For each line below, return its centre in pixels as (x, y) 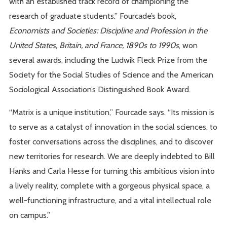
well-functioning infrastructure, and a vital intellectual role (110, 200)
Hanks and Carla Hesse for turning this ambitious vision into (112, 171)
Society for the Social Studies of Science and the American (111, 75)
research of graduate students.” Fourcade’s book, (93, 16)
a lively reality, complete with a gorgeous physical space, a (110, 186)
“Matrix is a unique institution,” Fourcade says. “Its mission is (112, 112)
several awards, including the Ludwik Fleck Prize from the (108, 60)
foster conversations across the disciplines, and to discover (111, 142)
